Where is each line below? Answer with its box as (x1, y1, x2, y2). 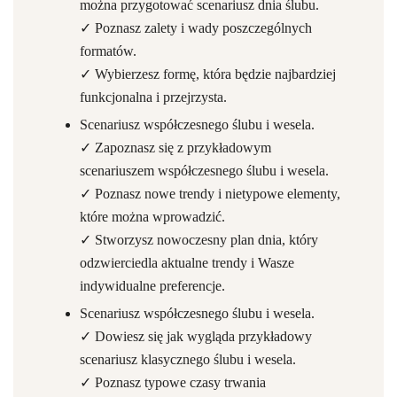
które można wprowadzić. (80, 209, 225, 224)
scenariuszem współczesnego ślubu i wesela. (80, 163, 329, 178)
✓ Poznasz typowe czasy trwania (80, 375, 266, 390)
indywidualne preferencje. (80, 278, 225, 293)
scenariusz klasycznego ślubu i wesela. (80, 352, 296, 367)
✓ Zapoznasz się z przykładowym (80, 140, 271, 155)
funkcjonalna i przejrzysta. (80, 90, 227, 105)
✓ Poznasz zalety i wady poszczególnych (80, 20, 312, 35)
